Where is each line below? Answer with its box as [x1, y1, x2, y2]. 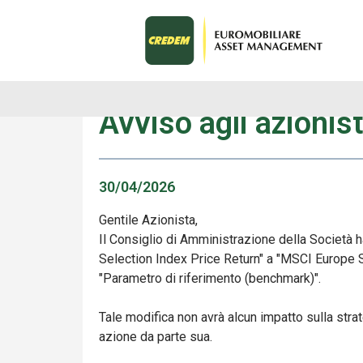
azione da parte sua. [99, 329, 212, 344]
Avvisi [83, 41, 137, 64]
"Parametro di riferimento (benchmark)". [99, 271, 321, 286]
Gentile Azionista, [99, 212, 198, 228]
